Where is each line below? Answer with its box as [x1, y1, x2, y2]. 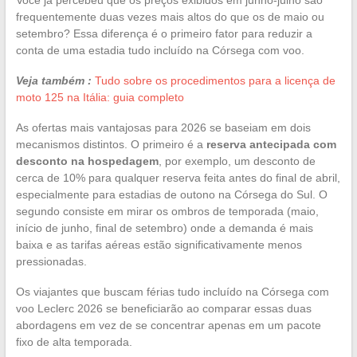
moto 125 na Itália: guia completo [15, 90, 184, 104]
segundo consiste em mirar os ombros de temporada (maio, [15, 204, 319, 218]
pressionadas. [15, 254, 87, 268]
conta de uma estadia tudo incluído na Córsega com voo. [15, 43, 304, 57]
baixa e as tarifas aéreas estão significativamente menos [15, 237, 302, 251]
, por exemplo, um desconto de [158, 154, 316, 167]
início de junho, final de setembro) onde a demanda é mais [15, 221, 313, 234]
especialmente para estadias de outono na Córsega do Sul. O [15, 187, 328, 201]
